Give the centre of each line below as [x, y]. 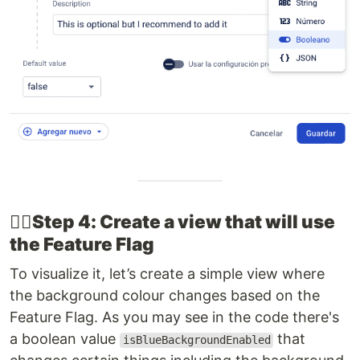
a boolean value [65, 339]
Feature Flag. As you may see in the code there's [174, 317]
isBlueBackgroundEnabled [196, 340]
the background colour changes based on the [165, 296]
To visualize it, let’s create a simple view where [167, 274]
